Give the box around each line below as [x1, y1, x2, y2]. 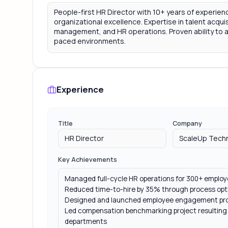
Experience [56, 83, 104, 96]
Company [173, 119, 203, 128]
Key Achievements [58, 155, 117, 164]
